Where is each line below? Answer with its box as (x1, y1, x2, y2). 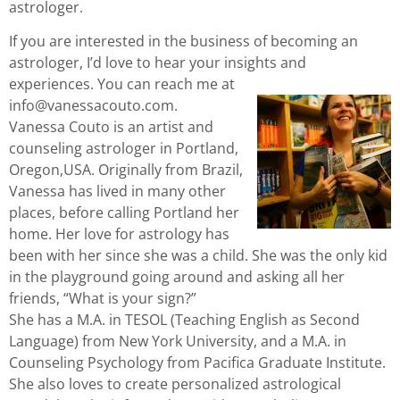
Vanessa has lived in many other (9, 181, 226, 202)
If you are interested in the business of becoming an (9, 31, 358, 52)
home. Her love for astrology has (9, 224, 229, 245)
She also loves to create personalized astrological (9, 374, 341, 395)
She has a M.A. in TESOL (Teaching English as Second (9, 310, 360, 330)
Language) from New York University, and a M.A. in (9, 331, 346, 352)
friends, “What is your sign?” (9, 288, 196, 309)
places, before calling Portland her (9, 203, 239, 223)
